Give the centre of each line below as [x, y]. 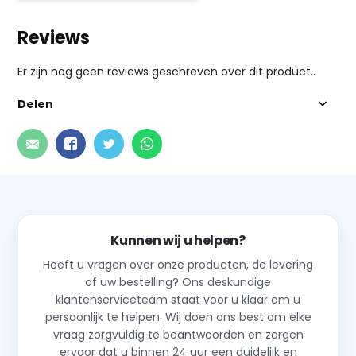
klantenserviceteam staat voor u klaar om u [178, 299]
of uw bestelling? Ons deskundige [178, 282]
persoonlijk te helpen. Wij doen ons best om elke [178, 317]
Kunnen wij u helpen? [178, 240]
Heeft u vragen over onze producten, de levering [178, 264]
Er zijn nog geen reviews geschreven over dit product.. [167, 71]
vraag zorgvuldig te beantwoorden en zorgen [178, 334]
